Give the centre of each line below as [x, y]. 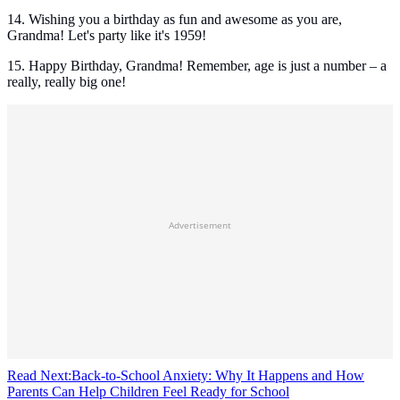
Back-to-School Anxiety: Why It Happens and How [218, 376]
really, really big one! [67, 82]
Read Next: [39, 376]
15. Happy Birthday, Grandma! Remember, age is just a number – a [197, 66]
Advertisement [200, 225]
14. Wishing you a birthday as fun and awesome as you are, [175, 20]
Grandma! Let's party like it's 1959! [107, 36]
